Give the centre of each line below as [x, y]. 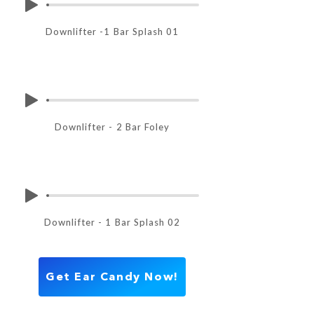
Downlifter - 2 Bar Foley [112, 128]
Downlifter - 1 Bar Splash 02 [112, 223]
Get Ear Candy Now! [112, 277]
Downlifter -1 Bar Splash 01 [112, 33]
